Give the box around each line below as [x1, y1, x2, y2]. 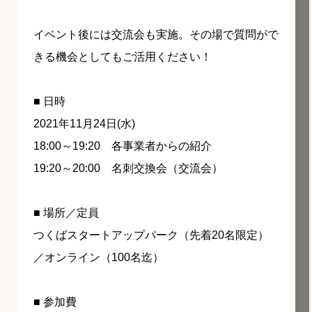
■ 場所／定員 [33, 207, 99, 219]
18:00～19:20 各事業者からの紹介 [33, 140, 212, 153]
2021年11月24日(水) [33, 118, 135, 130]
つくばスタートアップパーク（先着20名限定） [33, 229, 269, 242]
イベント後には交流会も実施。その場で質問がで [33, 29, 279, 41]
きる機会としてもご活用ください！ [33, 51, 212, 63]
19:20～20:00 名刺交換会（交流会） [33, 162, 223, 175]
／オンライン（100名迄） [33, 251, 164, 264]
